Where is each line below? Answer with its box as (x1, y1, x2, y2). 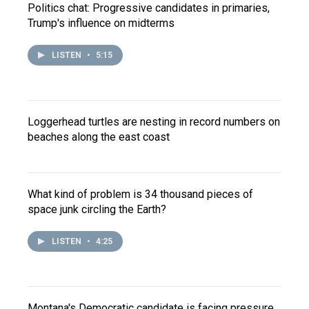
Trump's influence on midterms (28, 17, 175, 30)
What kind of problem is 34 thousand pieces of (28, 188, 253, 201)
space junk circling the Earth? (28, 203, 166, 216)
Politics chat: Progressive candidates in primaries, (28, 1, 270, 14)
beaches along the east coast (28, 130, 170, 143)
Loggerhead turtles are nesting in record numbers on (28, 115, 280, 128)
